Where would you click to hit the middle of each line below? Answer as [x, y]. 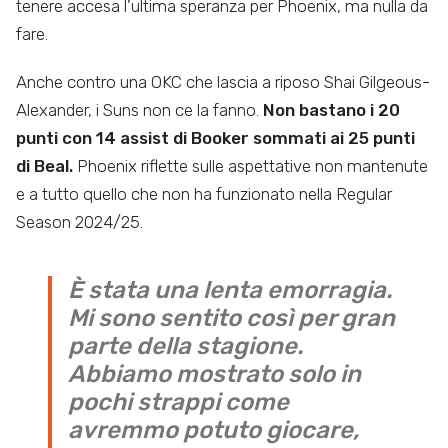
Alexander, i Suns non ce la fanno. [139, 110]
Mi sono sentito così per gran [231, 318]
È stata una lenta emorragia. [230, 290]
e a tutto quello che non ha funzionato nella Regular [204, 194]
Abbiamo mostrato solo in [214, 374]
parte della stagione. [185, 346]
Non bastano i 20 [331, 110]
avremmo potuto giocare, [213, 430]
